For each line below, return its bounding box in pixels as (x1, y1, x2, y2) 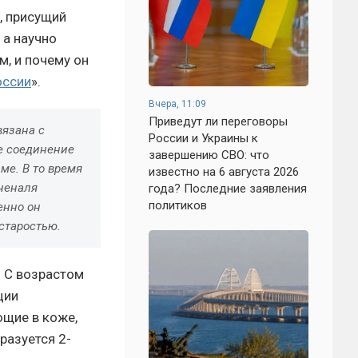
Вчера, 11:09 (149, 98, 206, 109)
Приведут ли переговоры (149, 114, 288, 129)
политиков (149, 198, 207, 213)
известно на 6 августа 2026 (149, 165, 299, 179)
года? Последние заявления (149, 181, 307, 196)
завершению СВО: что (149, 148, 269, 162)
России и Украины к (149, 131, 258, 145)
